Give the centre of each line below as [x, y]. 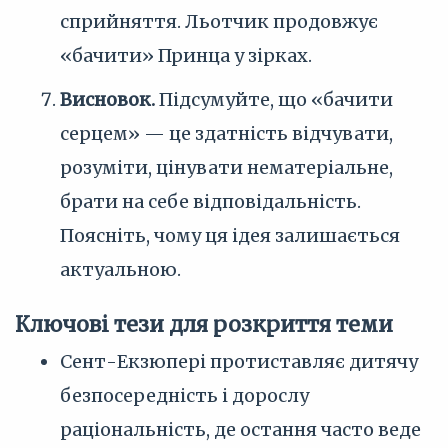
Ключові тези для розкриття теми [204, 324]
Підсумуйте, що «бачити [274, 99]
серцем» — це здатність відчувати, [226, 133]
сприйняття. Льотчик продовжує [219, 21]
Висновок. [107, 99]
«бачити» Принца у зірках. [186, 55]
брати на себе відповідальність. [210, 201]
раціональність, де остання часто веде [240, 429]
